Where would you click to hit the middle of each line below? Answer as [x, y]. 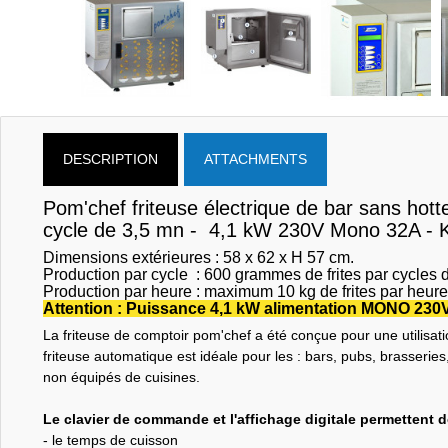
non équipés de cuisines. [121, 376]
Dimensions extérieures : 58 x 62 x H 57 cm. [198, 257]
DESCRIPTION [110, 158]
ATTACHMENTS [255, 158]
